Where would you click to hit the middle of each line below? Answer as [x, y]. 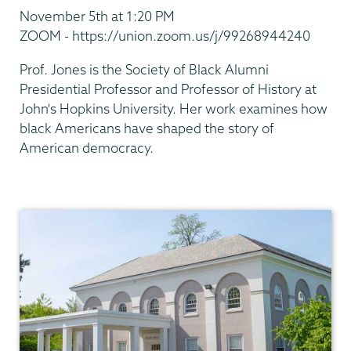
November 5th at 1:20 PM [97, 16]
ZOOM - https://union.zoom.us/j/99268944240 [165, 36]
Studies [42, 220]
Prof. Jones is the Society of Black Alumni [144, 69]
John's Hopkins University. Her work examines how [174, 108]
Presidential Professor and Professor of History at [168, 89]
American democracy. [87, 147]
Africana [45, 201]
